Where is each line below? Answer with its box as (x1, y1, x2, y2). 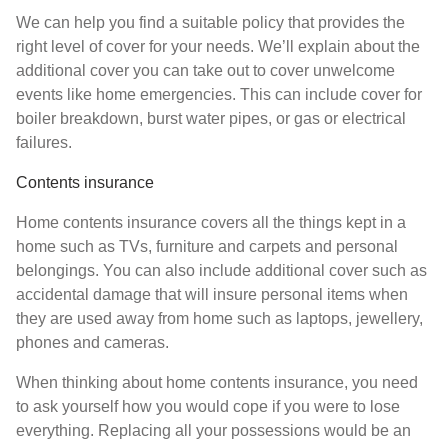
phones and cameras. (16, 333, 169, 351)
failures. (16, 133, 72, 151)
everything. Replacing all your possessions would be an (16, 421, 411, 439)
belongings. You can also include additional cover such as (16, 261, 427, 279)
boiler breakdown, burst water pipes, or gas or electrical (16, 109, 406, 127)
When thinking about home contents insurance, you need (16, 373, 418, 391)
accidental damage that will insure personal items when (16, 285, 408, 303)
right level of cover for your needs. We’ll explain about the (16, 37, 420, 55)
